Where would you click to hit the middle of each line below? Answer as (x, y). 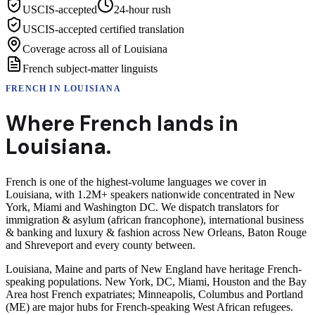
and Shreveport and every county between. (101, 245)
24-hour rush (142, 9)
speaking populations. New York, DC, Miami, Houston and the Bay (156, 281)
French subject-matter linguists (90, 68)
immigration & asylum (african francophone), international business (155, 219)
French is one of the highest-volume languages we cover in (136, 181)
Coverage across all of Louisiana (95, 49)
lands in (195, 123)
